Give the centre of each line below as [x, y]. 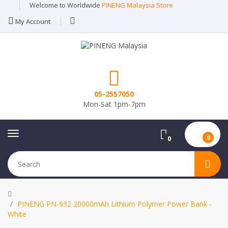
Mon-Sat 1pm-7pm [114, 104]
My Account [32, 21]
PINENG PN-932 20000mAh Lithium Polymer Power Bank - [115, 204]
